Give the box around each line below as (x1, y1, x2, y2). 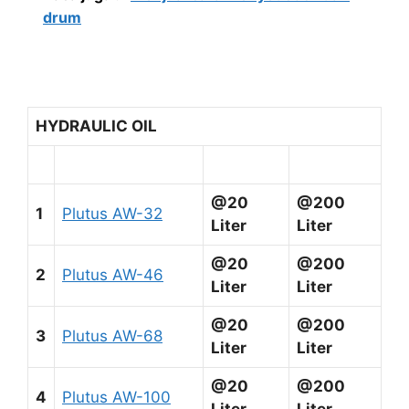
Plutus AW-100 (62, 387, 171, 406)
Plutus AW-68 (62, 326, 163, 345)
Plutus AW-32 (62, 204, 163, 223)
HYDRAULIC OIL (36, 116, 157, 135)
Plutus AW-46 (62, 265, 163, 284)
